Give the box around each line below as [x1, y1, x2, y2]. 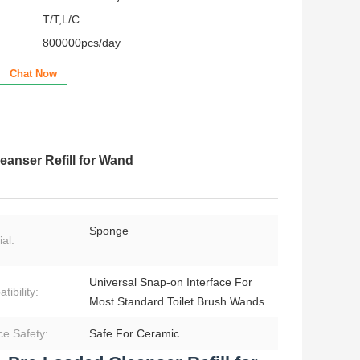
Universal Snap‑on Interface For [89, 276, 252, 289]
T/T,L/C [43, 13, 80, 27]
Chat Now [10, 67, 57, 80]
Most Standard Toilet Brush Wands [89, 295, 264, 309]
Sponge [89, 224, 129, 238]
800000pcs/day [43, 36, 121, 50]
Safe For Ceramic [89, 327, 179, 341]
